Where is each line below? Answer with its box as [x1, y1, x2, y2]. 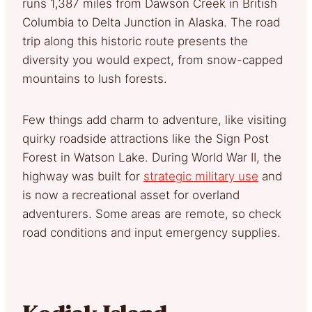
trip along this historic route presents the [22, 33, 248, 48]
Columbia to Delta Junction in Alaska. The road [22, 15, 280, 29]
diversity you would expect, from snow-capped [22, 52, 283, 67]
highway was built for [22, 169, 143, 183]
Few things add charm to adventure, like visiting [22, 112, 286, 127]
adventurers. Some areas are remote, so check [22, 206, 281, 221]
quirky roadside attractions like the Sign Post [22, 131, 269, 146]
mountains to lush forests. [22, 71, 167, 86]
